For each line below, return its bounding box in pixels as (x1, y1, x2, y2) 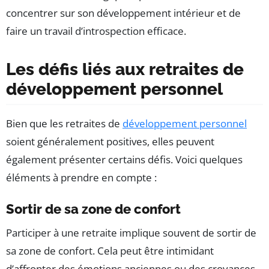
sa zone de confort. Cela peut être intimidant (6, 244, 214, 258)
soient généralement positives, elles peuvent (6, 134, 214, 149)
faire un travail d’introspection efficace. (6, 24, 186, 38)
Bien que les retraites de (6, 116, 122, 131)
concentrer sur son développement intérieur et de (6, 6, 241, 20)
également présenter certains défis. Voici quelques (6, 153, 243, 167)
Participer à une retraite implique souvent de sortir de (6, 226, 256, 240)
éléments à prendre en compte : (6, 171, 157, 185)
